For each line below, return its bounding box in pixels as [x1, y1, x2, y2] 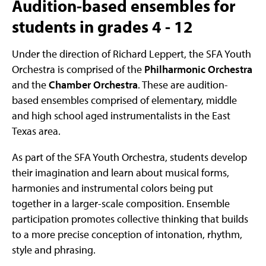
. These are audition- [138, 78, 228, 92]
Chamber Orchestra [49, 78, 138, 92]
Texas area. [12, 124, 61, 138]
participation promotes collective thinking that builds [12, 212, 248, 226]
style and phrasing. [12, 243, 96, 257]
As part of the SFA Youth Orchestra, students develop [12, 150, 247, 164]
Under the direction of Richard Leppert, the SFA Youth [12, 47, 251, 61]
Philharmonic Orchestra [144, 62, 252, 77]
